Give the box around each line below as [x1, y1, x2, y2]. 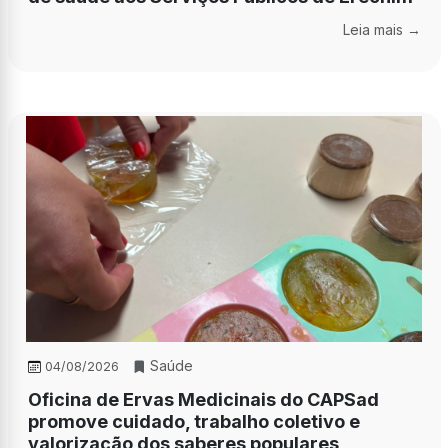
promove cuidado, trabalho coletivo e [27, 411, 360, 433]
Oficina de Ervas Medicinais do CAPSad [27, 389, 379, 411]
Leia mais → [342, 20, 421, 38]
